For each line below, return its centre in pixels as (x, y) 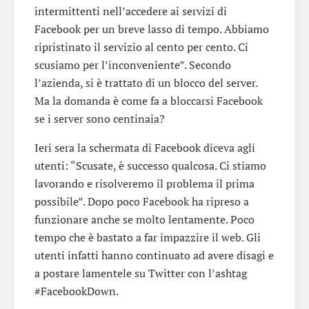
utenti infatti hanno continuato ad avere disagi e (154, 255)
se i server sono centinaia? (100, 118)
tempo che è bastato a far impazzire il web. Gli (148, 237)
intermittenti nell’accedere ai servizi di (131, 11)
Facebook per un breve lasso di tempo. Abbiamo (152, 29)
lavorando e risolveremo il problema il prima (144, 183)
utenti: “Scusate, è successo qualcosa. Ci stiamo (150, 165)
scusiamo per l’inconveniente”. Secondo (133, 64)
